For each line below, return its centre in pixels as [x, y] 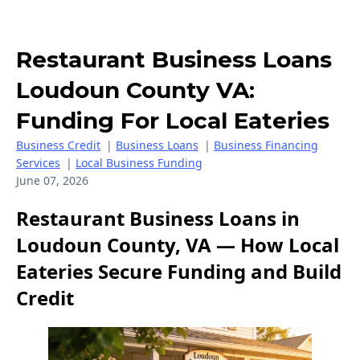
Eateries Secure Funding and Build [179, 271]
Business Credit [58, 145]
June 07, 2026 [52, 180]
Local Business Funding [139, 163]
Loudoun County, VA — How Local [178, 244]
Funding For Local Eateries [173, 121]
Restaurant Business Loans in [158, 218]
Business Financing [266, 145]
